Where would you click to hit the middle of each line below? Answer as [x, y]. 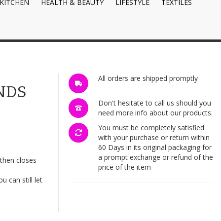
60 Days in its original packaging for [155, 147]
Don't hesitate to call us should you [154, 103]
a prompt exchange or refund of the [155, 157]
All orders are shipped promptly [148, 78]
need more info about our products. [155, 113]
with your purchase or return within [154, 138]
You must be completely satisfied [151, 128]
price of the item [124, 167]
